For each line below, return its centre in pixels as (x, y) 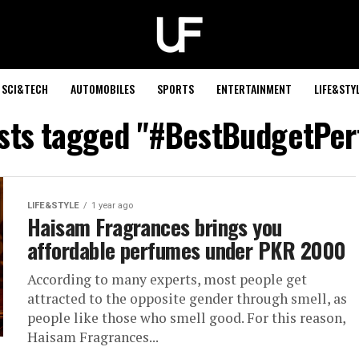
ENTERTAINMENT (254, 89)
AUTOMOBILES (103, 89)
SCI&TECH (25, 89)
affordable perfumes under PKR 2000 (187, 250)
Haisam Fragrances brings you (155, 227)
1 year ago (112, 206)
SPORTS (175, 89)
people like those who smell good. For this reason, (186, 318)
